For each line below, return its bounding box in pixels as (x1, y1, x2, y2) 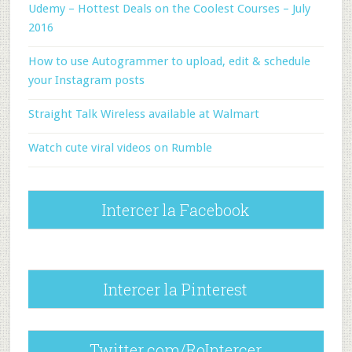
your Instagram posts (27, 73, 145, 87)
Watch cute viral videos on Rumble (27, 141, 212, 155)
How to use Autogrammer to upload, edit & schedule (27, 54, 310, 68)
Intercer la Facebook (102, 200, 250, 220)
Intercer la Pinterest (104, 279, 248, 299)
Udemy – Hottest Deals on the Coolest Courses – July (27, 2, 310, 16)
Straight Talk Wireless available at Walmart (27, 107, 259, 121)
